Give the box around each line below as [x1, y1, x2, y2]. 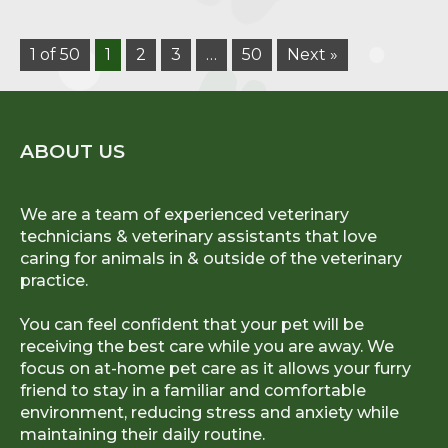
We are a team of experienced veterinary [20, 205, 349, 225]
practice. [20, 271, 88, 291]
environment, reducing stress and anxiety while [20, 403, 399, 423]
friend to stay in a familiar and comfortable [20, 381, 366, 401]
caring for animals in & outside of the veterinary [20, 249, 402, 269]
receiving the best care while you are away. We [20, 337, 394, 357]
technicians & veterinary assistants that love [20, 227, 377, 247]
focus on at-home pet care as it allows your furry [20, 359, 411, 379]
